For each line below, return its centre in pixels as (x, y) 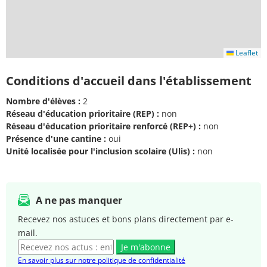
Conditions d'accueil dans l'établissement (129, 81)
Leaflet (246, 53)
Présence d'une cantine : (56, 139)
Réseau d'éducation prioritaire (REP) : (83, 114)
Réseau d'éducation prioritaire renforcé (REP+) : (103, 126)
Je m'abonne (146, 247)
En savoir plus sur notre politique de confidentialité (102, 260)
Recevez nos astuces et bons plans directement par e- (126, 219)
